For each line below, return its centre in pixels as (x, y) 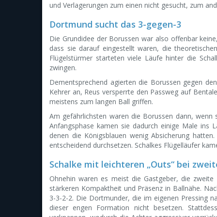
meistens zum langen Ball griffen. (101, 101)
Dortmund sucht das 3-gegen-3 (115, 24)
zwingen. (63, 68)
